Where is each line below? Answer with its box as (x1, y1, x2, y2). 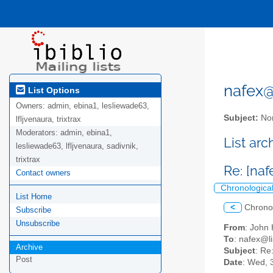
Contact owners (16, 168, 71, 178)
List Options (26, 85, 80, 95)
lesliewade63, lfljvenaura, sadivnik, (16, 141, 138, 151)
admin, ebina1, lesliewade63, (48, 101, 149, 111)
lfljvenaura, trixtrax (16, 115, 81, 124)
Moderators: (16, 128, 60, 138)
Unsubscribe (16, 219, 60, 229)
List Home (16, 192, 52, 202)
